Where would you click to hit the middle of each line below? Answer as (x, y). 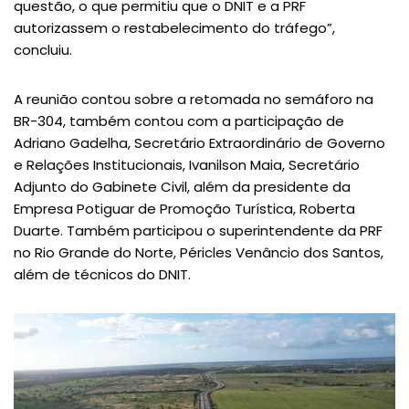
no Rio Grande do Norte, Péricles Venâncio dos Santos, (199, 252)
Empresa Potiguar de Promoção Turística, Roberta (184, 209)
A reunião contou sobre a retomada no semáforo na (194, 99)
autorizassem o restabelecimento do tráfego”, (174, 28)
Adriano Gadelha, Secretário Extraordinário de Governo (199, 143)
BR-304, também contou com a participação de (179, 121)
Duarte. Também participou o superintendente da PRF (198, 231)
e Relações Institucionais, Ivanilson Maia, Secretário (187, 165)
